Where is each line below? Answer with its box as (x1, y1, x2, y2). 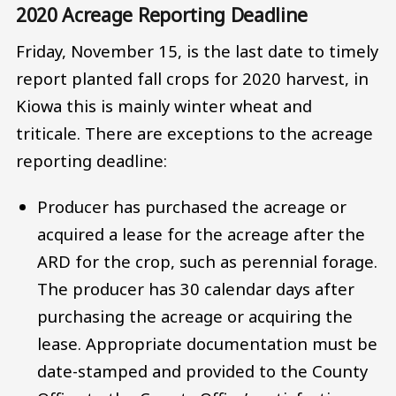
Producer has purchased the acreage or (37, 194, 347, 217)
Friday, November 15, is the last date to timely (16, 40, 378, 63)
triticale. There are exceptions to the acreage (16, 122, 373, 145)
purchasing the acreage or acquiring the (37, 304, 354, 327)
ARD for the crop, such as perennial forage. (37, 249, 378, 272)
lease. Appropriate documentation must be (37, 331, 378, 354)
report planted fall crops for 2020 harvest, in (16, 67, 369, 90)
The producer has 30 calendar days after (37, 277, 355, 300)
